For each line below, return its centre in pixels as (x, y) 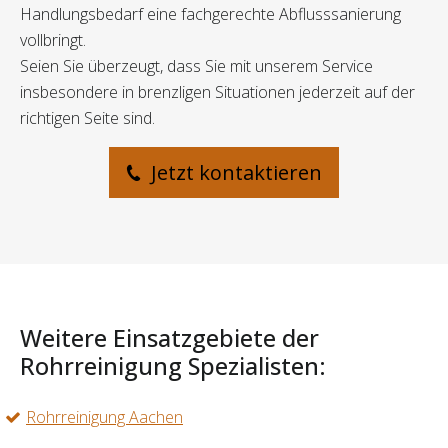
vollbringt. (53, 40)
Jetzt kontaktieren (234, 173)
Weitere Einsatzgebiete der (169, 338)
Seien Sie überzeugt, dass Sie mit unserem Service (196, 66)
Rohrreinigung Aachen (104, 417)
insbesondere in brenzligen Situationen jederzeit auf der (217, 92)
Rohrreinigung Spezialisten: (173, 366)
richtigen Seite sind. (87, 118)
